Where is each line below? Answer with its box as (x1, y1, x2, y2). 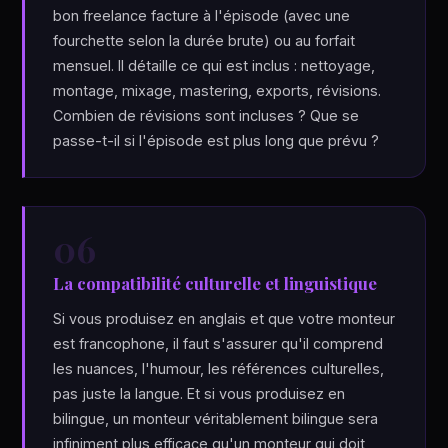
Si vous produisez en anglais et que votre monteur (53, 310, 396, 327)
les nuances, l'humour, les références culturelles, (53, 360, 385, 377)
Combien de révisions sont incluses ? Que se (53, 107, 360, 124)
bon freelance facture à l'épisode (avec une (53, 7, 351, 24)
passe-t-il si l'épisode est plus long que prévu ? (53, 132, 380, 149)
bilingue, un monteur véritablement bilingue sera (53, 410, 379, 427)
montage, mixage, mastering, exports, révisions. (53, 82, 382, 99)
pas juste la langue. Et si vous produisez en (53, 385, 346, 402)
